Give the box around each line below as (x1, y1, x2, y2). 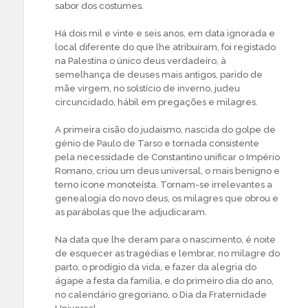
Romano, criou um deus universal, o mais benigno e (55, 165, 280, 176)
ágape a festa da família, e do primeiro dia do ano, (55, 275, 274, 286)
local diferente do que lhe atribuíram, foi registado (55, 41, 276, 52)
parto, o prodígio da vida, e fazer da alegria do (55, 261, 256, 272)
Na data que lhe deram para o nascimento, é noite (55, 234, 276, 245)
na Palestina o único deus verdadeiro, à (55, 55, 226, 66)
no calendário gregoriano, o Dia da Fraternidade (55, 289, 267, 300)
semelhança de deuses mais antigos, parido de (55, 69, 263, 80)
